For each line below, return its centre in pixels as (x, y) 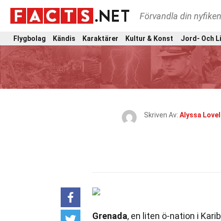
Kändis (64, 38)
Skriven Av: (162, 115)
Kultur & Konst (149, 38)
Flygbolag (30, 38)
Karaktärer (101, 38)
